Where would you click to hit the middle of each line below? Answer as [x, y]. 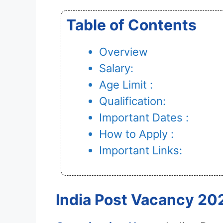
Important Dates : [144, 118]
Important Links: [141, 151]
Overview [123, 52]
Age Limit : [126, 85]
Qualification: [132, 101]
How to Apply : [136, 134]
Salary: [116, 68]
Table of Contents [131, 25]
